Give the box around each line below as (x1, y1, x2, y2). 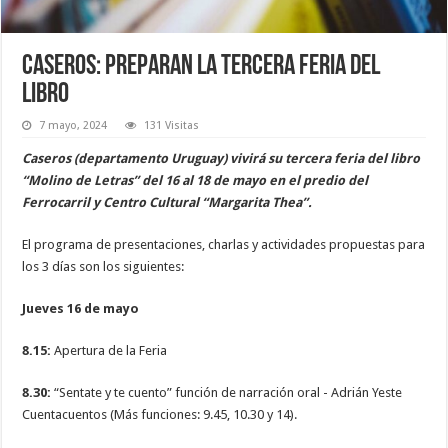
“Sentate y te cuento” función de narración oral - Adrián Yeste (51, 384, 403, 400)
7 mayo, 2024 (39, 118, 108, 132)
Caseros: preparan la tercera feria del (22, 52, 381, 81)
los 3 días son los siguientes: (22, 258, 185, 274)
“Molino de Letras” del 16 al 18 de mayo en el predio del (22, 172, 369, 188)
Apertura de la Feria (51, 342, 168, 358)
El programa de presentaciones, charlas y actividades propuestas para (22, 236, 426, 252)
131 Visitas (144, 118, 200, 132)
